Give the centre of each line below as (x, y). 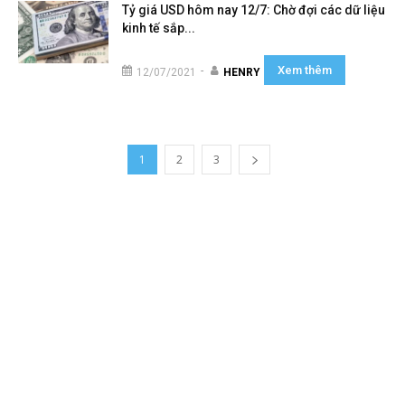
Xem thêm (305, 70)
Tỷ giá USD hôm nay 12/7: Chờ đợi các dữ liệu (254, 10)
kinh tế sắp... (159, 28)
